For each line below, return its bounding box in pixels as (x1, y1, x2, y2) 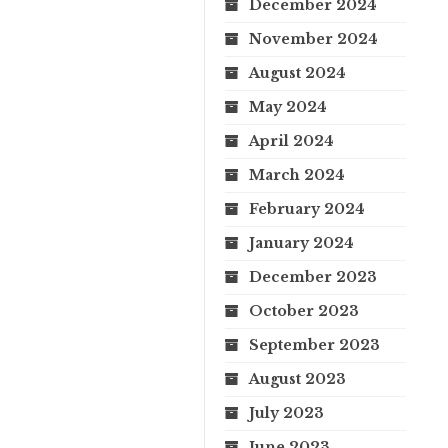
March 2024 (249, 165, 345, 184)
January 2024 (249, 233, 354, 252)
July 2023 (249, 403, 324, 422)
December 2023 (249, 267, 377, 286)
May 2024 (249, 97, 327, 116)
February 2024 (249, 199, 365, 218)
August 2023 (249, 369, 346, 388)
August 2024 (249, 63, 346, 82)
